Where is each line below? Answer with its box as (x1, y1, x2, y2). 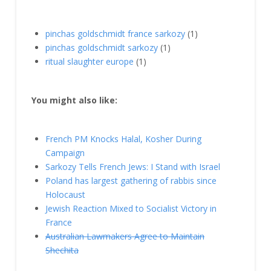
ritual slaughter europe (45, 55, 134, 67)
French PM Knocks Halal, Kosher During (45, 133, 202, 145)
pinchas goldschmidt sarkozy (45, 41, 158, 53)
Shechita (45, 244, 79, 256)
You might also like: (31, 94, 117, 106)
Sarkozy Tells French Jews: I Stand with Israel (45, 161, 221, 173)
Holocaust (45, 189, 86, 201)
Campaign (45, 147, 85, 159)
